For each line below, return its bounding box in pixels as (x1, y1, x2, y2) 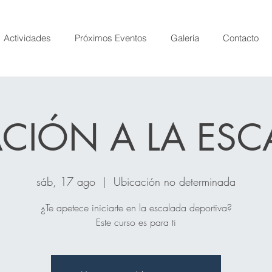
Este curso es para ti (96, 216, 176, 229)
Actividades (4, 32, 51, 44)
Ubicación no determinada (114, 174, 236, 189)
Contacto (223, 32, 259, 44)
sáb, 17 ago (36, 174, 95, 189)
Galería (171, 32, 199, 44)
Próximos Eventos (75, 32, 147, 44)
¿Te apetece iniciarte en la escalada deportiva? (40, 201, 232, 214)
